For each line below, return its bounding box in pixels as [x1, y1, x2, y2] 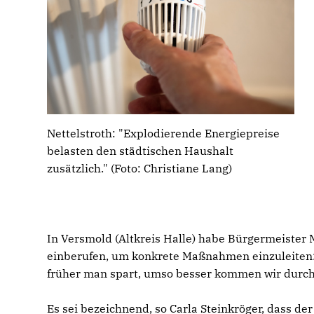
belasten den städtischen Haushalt [47, 144, 234, 158]
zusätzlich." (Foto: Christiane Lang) [47, 161, 233, 176]
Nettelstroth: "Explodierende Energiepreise [47, 126, 280, 141]
